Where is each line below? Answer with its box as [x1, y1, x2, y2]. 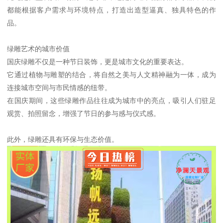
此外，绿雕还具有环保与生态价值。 [7, 135, 119, 143]
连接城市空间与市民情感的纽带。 [7, 83, 112, 92]
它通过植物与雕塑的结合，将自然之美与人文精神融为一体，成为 [7, 70, 216, 79]
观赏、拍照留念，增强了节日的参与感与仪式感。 [7, 109, 161, 117]
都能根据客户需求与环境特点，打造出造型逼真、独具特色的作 [7, 5, 216, 14]
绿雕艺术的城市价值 [7, 44, 70, 53]
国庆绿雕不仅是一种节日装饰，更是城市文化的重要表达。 [7, 57, 189, 66]
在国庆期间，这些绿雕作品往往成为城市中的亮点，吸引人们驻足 [7, 96, 216, 105]
